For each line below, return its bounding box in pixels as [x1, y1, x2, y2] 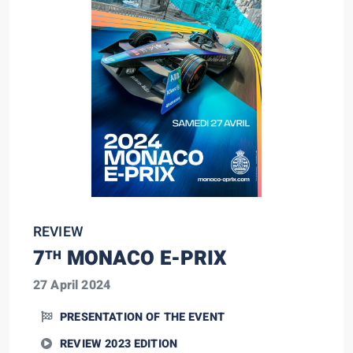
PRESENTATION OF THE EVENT [60, 309, 225, 325]
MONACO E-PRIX [61, 243, 227, 273]
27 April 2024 [33, 276, 110, 295]
